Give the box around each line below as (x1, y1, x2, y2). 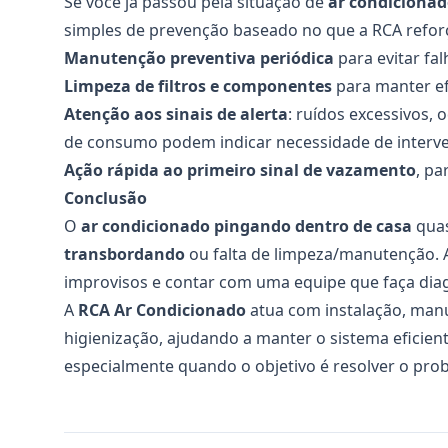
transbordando (64, 243, 185, 265)
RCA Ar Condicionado (78, 299, 246, 321)
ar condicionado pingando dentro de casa (81, 215, 412, 237)
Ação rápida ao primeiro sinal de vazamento (64, 159, 416, 181)
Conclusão (64, 187, 147, 209)
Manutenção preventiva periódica (64, 47, 334, 69)
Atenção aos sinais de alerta (64, 103, 288, 125)
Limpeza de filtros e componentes (64, 75, 332, 97)
